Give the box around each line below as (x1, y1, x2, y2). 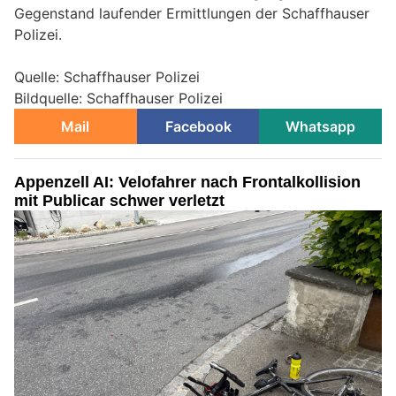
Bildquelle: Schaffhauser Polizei (14, 89, 223, 108)
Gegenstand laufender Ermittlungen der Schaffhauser (14, 4, 369, 23)
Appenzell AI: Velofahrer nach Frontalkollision (14, 173, 361, 192)
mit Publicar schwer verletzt (14, 192, 225, 210)
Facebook (164, 118, 232, 136)
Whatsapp (286, 118, 356, 136)
